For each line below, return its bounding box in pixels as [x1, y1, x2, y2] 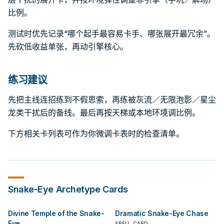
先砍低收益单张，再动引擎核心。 [8, 41, 128, 51]
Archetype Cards [53, 184, 128, 194]
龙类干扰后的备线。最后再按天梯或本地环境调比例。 [8, 107, 200, 117]
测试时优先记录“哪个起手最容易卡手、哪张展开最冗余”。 [8, 28, 215, 38]
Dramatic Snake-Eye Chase [115, 209, 208, 217]
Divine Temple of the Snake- [8, 209, 104, 217]
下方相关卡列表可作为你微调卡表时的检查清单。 [8, 128, 184, 138]
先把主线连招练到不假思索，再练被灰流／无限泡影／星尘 [8, 94, 216, 104]
